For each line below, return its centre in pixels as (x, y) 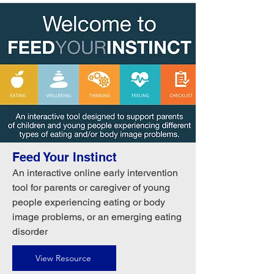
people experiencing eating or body (89, 202)
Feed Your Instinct (65, 157)
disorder (30, 231)
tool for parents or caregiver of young (91, 187)
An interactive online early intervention (95, 173)
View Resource (63, 258)
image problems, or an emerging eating (97, 217)
